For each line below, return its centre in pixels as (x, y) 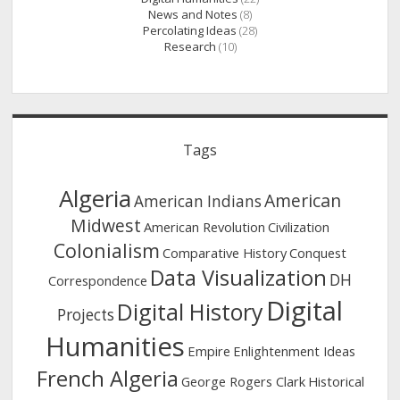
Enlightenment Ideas (294, 351)
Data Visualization (238, 278)
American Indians (198, 202)
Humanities (115, 347)
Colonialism (107, 251)
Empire (208, 351)
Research (190, 46)
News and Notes (193, 14)
